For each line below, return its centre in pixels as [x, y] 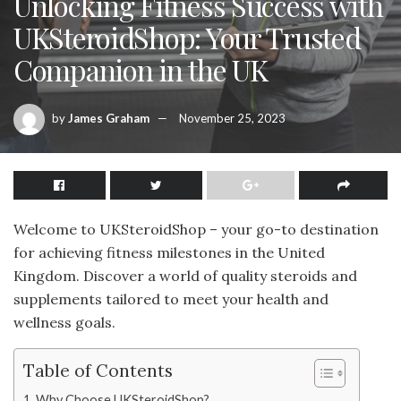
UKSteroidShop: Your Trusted [187, 37]
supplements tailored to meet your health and [171, 299]
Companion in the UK [141, 69]
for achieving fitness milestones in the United [169, 252]
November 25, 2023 [232, 118]
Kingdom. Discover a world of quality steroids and [185, 276]
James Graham [109, 118]
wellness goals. [64, 322]
